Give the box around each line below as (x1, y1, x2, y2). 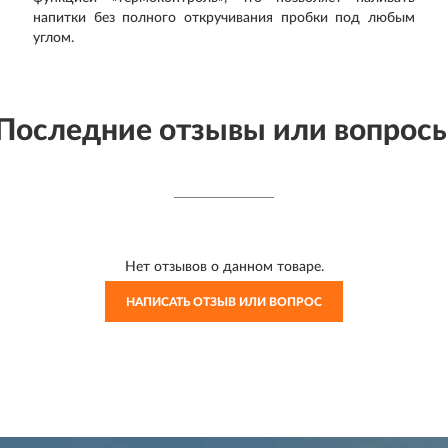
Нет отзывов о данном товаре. (124, 259, 324, 274)
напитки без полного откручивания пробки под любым (33, 11, 415, 25)
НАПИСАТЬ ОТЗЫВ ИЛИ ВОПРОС (126, 295, 322, 308)
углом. (33, 31, 75, 45)
